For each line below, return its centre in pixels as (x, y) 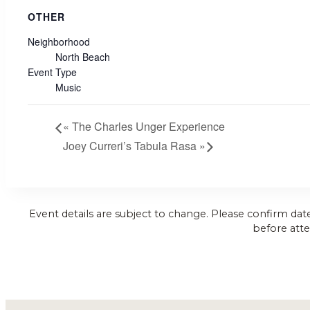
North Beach (83, 57)
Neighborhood (59, 42)
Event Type (52, 72)
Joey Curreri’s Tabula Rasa (131, 145)
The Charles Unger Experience (147, 127)
